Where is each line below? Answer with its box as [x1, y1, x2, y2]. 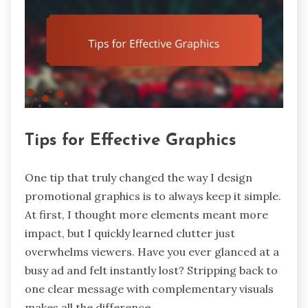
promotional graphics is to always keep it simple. [25, 189, 281, 203]
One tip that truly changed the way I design [25, 170, 252, 185]
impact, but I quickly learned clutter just [25, 226, 235, 241]
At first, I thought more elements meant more [25, 208, 268, 222]
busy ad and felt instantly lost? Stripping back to [25, 263, 278, 278]
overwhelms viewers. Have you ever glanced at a [25, 245, 279, 259]
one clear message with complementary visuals [25, 282, 274, 296]
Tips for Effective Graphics [25, 133, 236, 150]
